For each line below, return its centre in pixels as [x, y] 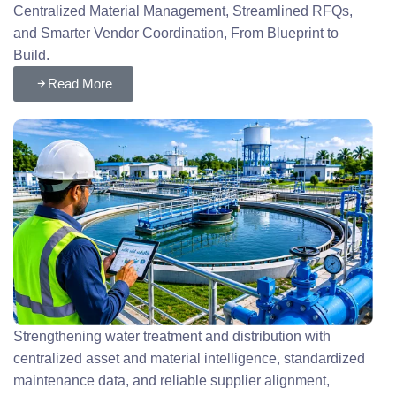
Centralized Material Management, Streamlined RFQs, [183, 11]
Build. [32, 55]
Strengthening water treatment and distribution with [172, 336]
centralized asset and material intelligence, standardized [190, 358]
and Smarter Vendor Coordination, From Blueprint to [176, 33]
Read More [80, 83]
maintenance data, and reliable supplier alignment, [172, 380]
